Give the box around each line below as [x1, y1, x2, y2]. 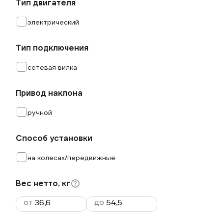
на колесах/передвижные [27, 153, 115, 162]
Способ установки [16, 133, 92, 143]
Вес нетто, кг [16, 178, 70, 189]
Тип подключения [16, 43, 88, 53]
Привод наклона [16, 88, 82, 98]
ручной [27, 108, 52, 117]
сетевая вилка [27, 63, 77, 72]
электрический [27, 18, 79, 27]
